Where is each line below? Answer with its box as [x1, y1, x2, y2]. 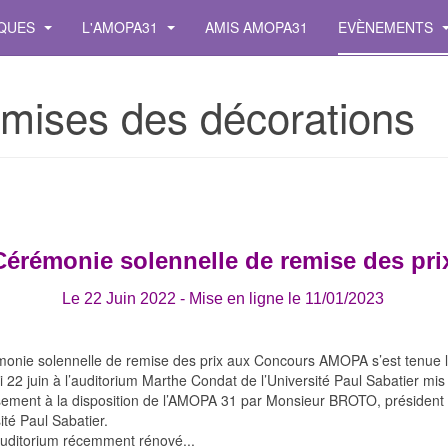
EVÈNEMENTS [338, 17, 437, 37]
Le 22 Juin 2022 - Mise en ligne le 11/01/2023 [61, 290, 384, 307]
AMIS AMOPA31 [205, 17, 308, 37]
